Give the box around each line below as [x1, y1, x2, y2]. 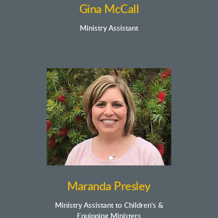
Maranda [67, 181, 111, 193]
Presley [111, 181, 151, 193]
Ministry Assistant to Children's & [54, 202, 163, 209]
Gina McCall [79, 4, 139, 16]
